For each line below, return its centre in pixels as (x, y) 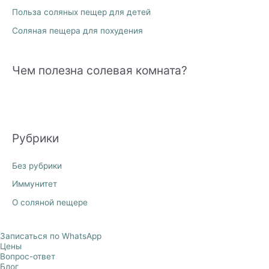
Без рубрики (37, 165)
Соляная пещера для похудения (77, 30)
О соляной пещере (50, 202)
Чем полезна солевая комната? (100, 71)
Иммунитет (35, 184)
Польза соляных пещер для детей (81, 12)
